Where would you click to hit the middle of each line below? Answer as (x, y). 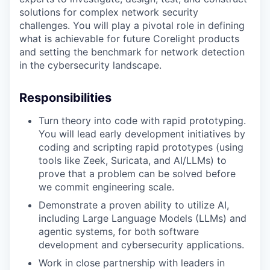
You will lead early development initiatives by (142, 134)
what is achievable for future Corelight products (129, 39)
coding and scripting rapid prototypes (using (141, 147)
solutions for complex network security (109, 12)
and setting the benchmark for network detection (132, 52)
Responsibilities (65, 98)
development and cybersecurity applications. (141, 245)
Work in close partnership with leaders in (132, 263)
